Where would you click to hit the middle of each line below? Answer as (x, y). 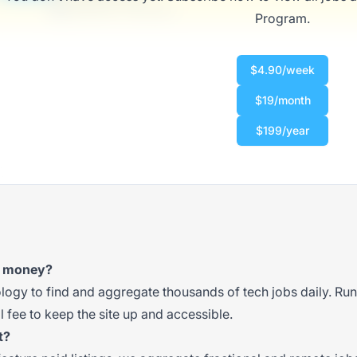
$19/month (282, 100)
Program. (282, 18)
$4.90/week (282, 70)
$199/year (282, 130)
